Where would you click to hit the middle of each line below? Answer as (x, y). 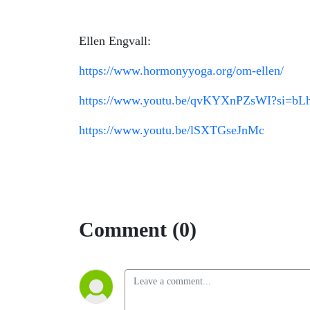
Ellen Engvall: (117, 41)
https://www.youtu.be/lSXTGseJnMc (172, 130)
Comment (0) (138, 229)
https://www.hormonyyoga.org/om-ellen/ (181, 71)
